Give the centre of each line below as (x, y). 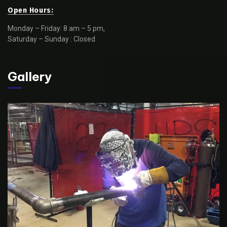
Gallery (30, 76)
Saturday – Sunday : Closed (51, 39)
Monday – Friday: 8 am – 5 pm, (56, 28)
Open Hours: (31, 10)
